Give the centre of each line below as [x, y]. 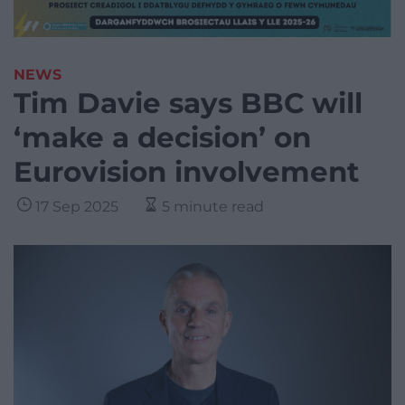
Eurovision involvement [186, 172]
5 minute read [213, 207]
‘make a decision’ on [162, 138]
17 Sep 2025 [77, 207]
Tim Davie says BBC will [188, 104]
